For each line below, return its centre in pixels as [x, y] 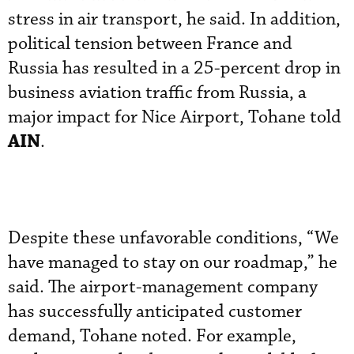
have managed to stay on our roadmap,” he [173, 263]
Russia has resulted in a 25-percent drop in [174, 68]
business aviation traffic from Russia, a [157, 93]
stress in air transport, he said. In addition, [174, 19]
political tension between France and [150, 44]
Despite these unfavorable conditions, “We [173, 238]
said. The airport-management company [163, 287]
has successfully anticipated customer [155, 312]
